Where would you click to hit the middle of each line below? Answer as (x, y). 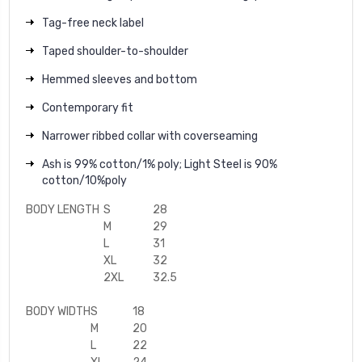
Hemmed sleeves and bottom (120, 79)
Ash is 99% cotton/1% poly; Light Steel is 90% (160, 164)
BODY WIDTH (58, 311)
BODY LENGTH (63, 209)
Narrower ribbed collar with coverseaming (150, 136)
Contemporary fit (88, 107)
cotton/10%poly (84, 180)
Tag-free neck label (93, 23)
